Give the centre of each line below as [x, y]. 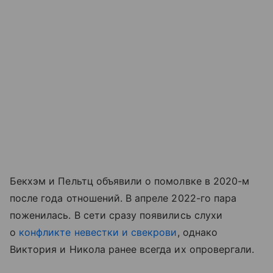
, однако [197, 232]
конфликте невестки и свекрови [98, 232]
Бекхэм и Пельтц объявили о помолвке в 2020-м [130, 181]
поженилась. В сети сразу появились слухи [116, 215]
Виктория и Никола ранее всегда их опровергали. [132, 250]
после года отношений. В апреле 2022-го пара [123, 198]
